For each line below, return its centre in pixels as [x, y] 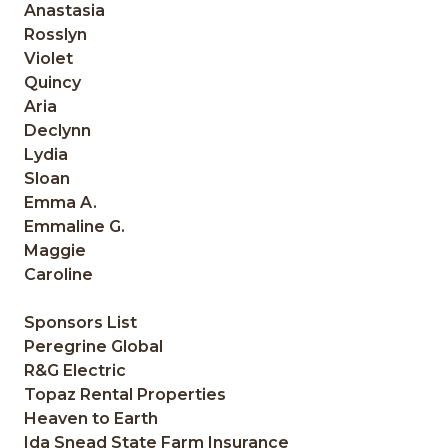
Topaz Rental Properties [125, 395]
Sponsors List [81, 323]
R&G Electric [75, 371]
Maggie [55, 251]
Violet [49, 59]
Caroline [59, 275]
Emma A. [61, 203]
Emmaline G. [75, 227]
